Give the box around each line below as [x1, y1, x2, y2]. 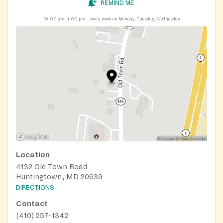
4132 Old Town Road [16, 162, 87, 171]
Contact [16, 200, 48, 208]
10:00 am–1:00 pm [43, 16, 86, 22]
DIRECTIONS [16, 184, 54, 192]
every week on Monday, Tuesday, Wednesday [90, 16, 180, 22]
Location [16, 150, 50, 159]
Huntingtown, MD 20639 [16, 172, 103, 181]
